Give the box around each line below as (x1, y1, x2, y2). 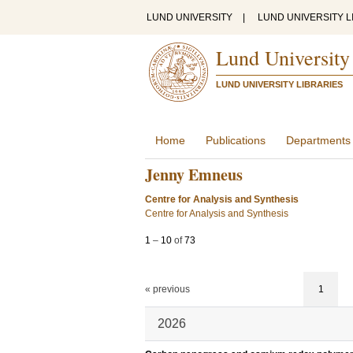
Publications (206, 134, 266, 147)
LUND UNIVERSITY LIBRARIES (216, 80, 343, 89)
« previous (145, 284, 190, 295)
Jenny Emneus (145, 163, 243, 186)
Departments (286, 134, 351, 147)
